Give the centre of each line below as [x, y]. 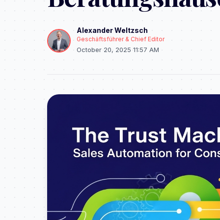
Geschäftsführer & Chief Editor [121, 39]
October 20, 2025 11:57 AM [118, 50]
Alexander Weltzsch [112, 30]
